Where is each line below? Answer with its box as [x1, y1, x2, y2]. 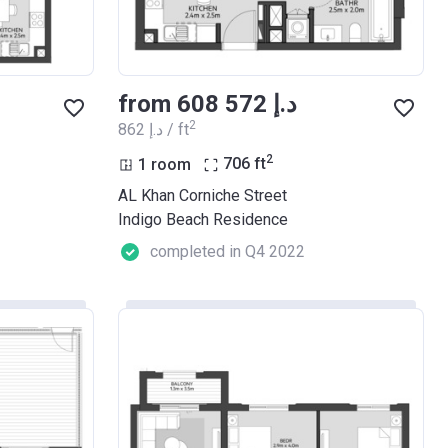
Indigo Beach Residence [118, 210, 288, 230]
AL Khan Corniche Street [118, 186, 287, 206]
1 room [138, 154, 191, 174]
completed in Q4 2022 [150, 242, 305, 262]
